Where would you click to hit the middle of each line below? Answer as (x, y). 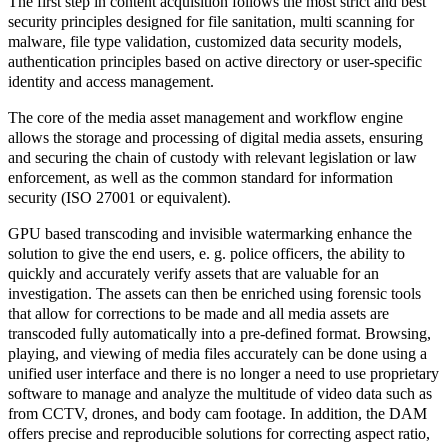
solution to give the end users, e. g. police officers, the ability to (206, 253)
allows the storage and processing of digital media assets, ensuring (215, 137)
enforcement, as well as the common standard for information (200, 177)
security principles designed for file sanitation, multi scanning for (211, 21)
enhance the (372, 233)
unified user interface (74, 373)
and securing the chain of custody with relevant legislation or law (212, 157)
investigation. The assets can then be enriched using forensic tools (214, 293)
